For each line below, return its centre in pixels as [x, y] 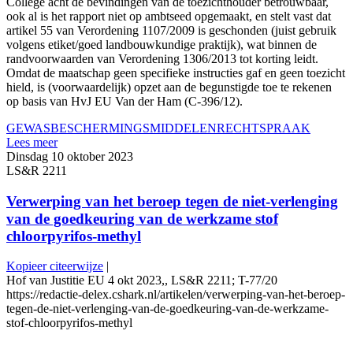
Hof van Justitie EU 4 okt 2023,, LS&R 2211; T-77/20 [142, 281]
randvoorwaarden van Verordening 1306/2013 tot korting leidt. [162, 58]
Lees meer [32, 142]
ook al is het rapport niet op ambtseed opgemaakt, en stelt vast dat [169, 16]
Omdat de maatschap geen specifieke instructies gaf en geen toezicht [176, 72]
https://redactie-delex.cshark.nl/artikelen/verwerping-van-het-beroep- [176, 295]
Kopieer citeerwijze [55, 266]
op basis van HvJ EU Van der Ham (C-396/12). [124, 101]
